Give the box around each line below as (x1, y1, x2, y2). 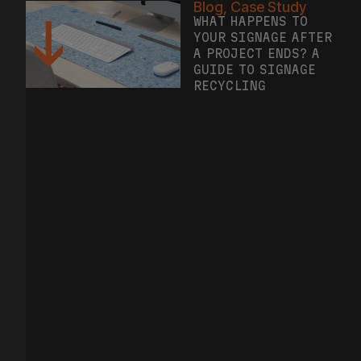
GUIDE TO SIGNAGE (193, 44, 316, 58)
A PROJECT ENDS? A (193, 27, 321, 42)
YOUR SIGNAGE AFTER (193, 11, 332, 26)
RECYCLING (193, 60, 266, 74)
